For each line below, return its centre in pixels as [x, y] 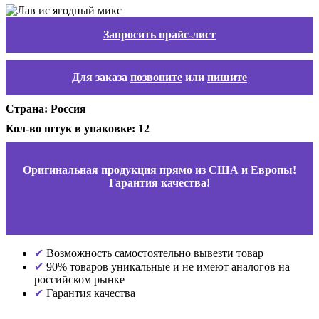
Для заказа [101, 77]
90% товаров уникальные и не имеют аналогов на [167, 266]
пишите [227, 77]
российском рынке [79, 279]
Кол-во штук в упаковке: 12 [78, 128]
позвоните [156, 77]
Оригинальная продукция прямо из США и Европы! [159, 169]
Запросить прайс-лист [159, 34]
